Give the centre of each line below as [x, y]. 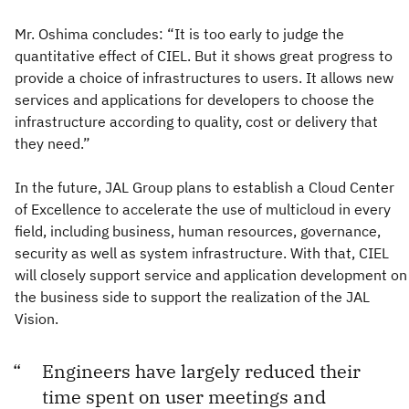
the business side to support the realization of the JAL [192, 296]
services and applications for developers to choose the [194, 99]
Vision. [37, 318]
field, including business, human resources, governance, [198, 231]
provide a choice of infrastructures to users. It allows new [204, 77]
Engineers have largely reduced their [201, 371]
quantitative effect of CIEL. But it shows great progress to [204, 55]
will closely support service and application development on [211, 274]
